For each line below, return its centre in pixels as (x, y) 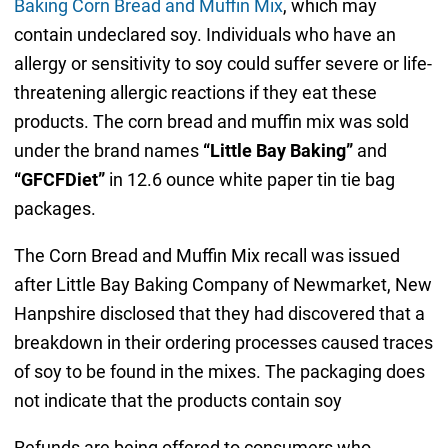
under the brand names (108, 151)
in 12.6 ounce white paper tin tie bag (251, 180)
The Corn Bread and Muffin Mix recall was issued (206, 256)
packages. (54, 209)
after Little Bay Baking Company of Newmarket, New (222, 285)
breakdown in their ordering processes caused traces (223, 343)
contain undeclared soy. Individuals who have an (204, 35)
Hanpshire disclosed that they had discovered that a (219, 314)
